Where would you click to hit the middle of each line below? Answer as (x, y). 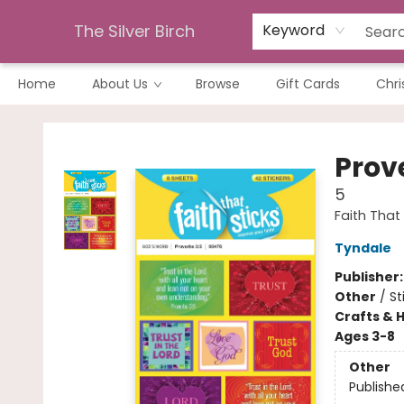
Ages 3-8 (364, 336)
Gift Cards (308, 84)
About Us (120, 84)
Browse (218, 84)
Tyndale (363, 248)
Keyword (294, 30)
